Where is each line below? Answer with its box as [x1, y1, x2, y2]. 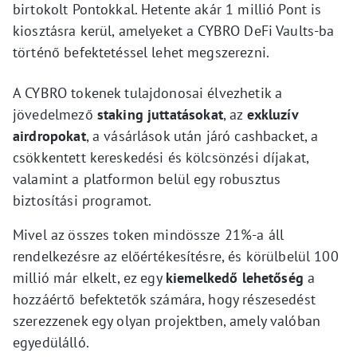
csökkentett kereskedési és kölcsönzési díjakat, [13, 147, 309, 167]
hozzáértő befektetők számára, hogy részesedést [13, 289, 316, 308]
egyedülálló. [13, 332, 89, 351]
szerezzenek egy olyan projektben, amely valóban [13, 311, 321, 330]
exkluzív [246, 104, 298, 124]
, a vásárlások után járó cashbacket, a [85, 126, 319, 145]
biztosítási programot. [13, 190, 152, 210]
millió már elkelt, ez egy [13, 268, 166, 287]
